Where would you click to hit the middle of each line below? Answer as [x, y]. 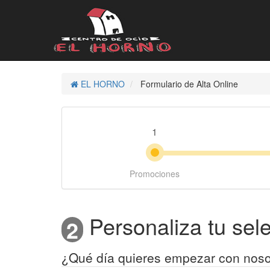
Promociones [155, 174]
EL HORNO [102, 84]
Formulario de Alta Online [188, 84]
